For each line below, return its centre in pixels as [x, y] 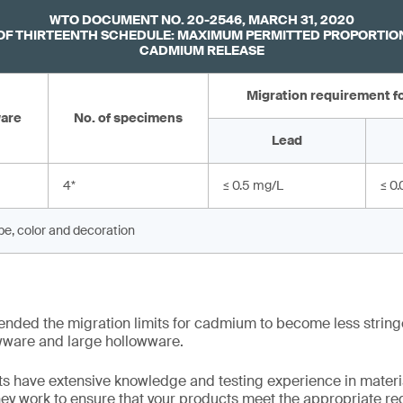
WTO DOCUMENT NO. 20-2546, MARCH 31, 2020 [201, 20]
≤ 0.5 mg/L [253, 185]
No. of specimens [128, 118]
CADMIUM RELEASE [201, 50]
